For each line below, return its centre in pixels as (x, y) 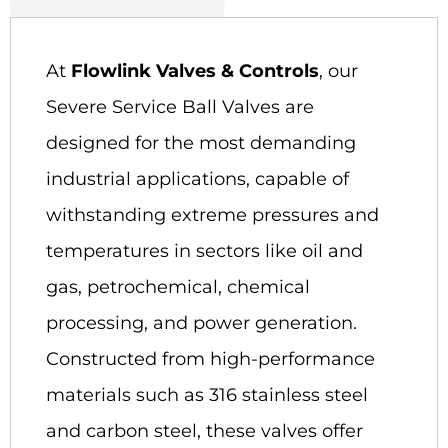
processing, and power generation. (201, 323)
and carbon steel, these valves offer (204, 431)
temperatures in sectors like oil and (204, 251)
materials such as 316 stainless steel (207, 395)
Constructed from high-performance (210, 359)
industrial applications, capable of (197, 179)
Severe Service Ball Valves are (180, 107)
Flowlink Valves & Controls (195, 71)
